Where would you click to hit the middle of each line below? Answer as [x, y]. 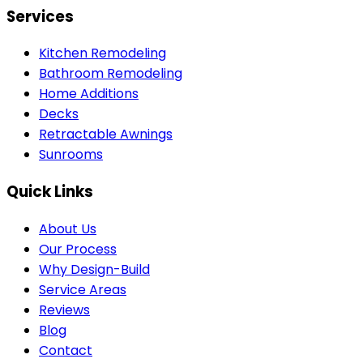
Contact [66, 350]
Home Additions [89, 94]
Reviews [64, 310]
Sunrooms [71, 155]
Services [40, 16]
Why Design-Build [94, 269]
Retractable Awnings [106, 135]
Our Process [78, 249]
